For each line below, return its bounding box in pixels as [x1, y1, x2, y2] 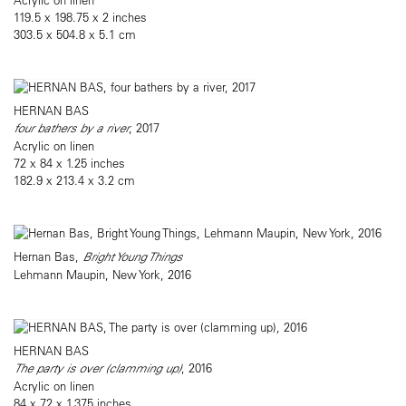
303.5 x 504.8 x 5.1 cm [14, 26, 136, 43]
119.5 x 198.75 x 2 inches [14, 9, 147, 25]
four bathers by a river [14, 120, 129, 137]
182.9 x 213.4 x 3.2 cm [14, 172, 135, 188]
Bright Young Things [82, 248, 182, 266]
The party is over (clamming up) [14, 360, 181, 377]
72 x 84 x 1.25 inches [14, 155, 125, 171]
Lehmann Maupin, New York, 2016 [14, 266, 191, 283]
